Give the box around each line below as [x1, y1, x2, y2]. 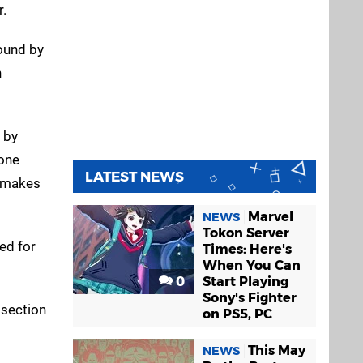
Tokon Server [203, 225, 289, 241]
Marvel [248, 209, 293, 225]
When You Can [203, 258, 301, 274]
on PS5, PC [203, 306, 272, 322]
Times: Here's [203, 241, 292, 258]
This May [248, 343, 305, 359]
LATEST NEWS [85, 169, 184, 186]
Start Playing [203, 274, 288, 290]
